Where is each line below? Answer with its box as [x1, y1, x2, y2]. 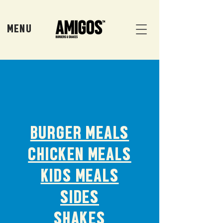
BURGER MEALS [30, 125, 129, 143]
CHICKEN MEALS [28, 147, 131, 165]
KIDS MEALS [40, 168, 119, 186]
